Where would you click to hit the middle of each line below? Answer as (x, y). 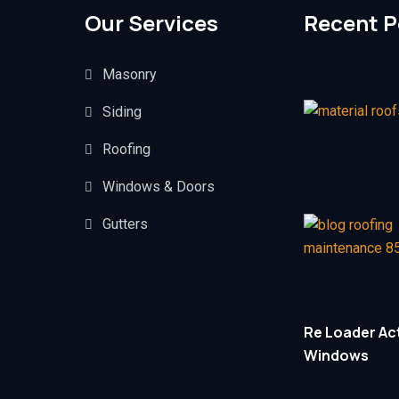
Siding (122, 111)
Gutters (126, 224)
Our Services (152, 22)
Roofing (127, 149)
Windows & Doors (159, 186)
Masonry (130, 74)
